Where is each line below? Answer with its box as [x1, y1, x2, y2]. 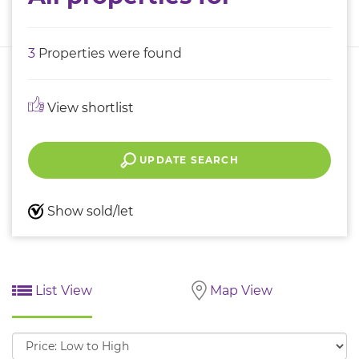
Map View [206, 282, 272, 298]
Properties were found [35, 45, 182, 61]
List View [32, 282, 92, 298]
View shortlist [44, 99, 134, 115]
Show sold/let [44, 203, 134, 219]
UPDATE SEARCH [136, 153, 239, 166]
